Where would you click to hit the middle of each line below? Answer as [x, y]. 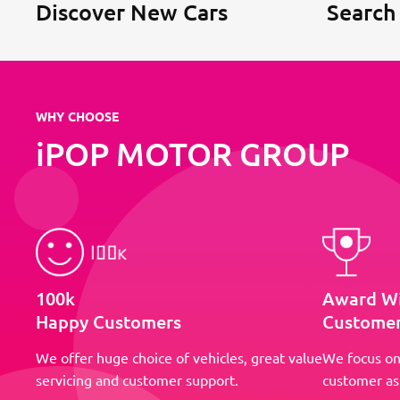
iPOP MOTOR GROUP [192, 154]
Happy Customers [108, 321]
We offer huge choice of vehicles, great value [179, 357]
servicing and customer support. [137, 379]
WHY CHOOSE [78, 117]
